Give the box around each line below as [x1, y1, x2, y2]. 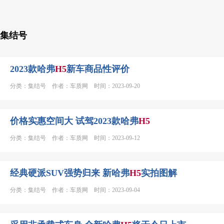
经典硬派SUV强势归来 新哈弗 [10, 168, 129, 178]
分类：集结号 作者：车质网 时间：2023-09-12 [10, 134, 140, 141]
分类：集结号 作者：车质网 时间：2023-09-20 [10, 82, 140, 89]
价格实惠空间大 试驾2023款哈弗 [10, 116, 138, 126]
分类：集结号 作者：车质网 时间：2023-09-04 [10, 186, 140, 193]
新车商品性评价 [66, 64, 129, 74]
